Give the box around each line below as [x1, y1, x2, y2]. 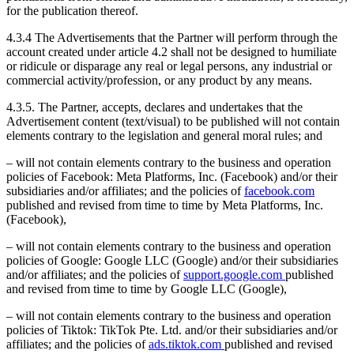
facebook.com [244, 183, 314, 198]
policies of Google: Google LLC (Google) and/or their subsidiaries [6, 253, 338, 267]
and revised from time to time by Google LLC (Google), [6, 281, 287, 296]
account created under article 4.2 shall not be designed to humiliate [6, 44, 337, 58]
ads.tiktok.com [149, 337, 224, 351]
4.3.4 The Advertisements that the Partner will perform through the [6, 30, 337, 44]
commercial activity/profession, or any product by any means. [6, 73, 312, 87]
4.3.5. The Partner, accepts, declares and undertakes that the [6, 100, 303, 114]
